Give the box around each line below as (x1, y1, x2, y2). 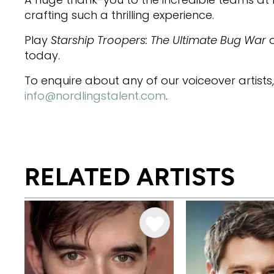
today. (24, 48, 60, 63)
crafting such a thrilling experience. (24, 7, 214, 23)
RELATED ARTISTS (24, 162, 235, 191)
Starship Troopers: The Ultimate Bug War (51, 32, 266, 48)
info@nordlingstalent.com (24, 88, 166, 103)
